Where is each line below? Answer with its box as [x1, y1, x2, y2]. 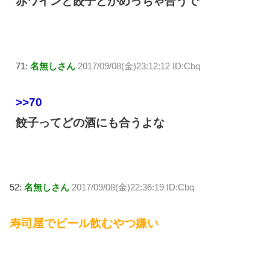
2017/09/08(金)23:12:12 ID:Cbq [78, 60, 200, 71]
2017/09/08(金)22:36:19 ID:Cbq [72, 182, 194, 193]
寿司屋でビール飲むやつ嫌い [10, 217, 159, 230]
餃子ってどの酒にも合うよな [16, 116, 165, 129]
